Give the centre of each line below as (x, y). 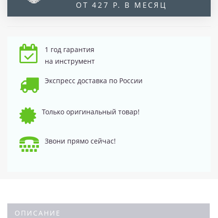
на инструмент (70, 61)
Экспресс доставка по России (94, 80)
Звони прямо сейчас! (80, 141)
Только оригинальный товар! (91, 111)
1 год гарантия (70, 49)
